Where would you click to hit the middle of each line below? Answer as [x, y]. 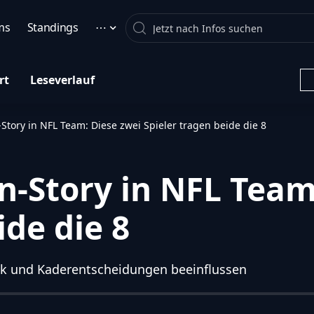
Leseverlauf [62, 80]
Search [172, 24]
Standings [53, 27]
